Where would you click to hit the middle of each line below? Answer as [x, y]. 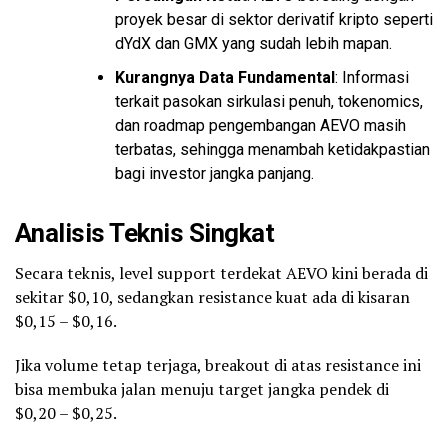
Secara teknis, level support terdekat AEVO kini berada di [221, 273]
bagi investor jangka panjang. [214, 174]
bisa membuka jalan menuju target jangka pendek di [202, 389]
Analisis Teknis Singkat [145, 233]
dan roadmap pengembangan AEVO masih [260, 126]
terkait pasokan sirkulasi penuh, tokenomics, [269, 102]
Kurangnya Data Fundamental [225, 78]
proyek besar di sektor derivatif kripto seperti [274, 20]
